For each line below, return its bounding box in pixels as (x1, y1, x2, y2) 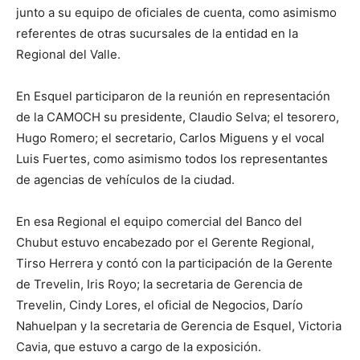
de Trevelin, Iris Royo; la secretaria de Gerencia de (16, 276, 303, 292)
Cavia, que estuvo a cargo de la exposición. (16, 339, 261, 354)
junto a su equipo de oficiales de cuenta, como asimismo (16, 5, 337, 20)
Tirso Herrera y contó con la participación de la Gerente (16, 256, 333, 271)
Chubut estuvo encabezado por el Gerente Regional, (16, 235, 314, 250)
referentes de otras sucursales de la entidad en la (16, 26, 298, 41)
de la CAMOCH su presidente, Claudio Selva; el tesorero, (16, 109, 339, 125)
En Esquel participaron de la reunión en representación (16, 88, 330, 104)
